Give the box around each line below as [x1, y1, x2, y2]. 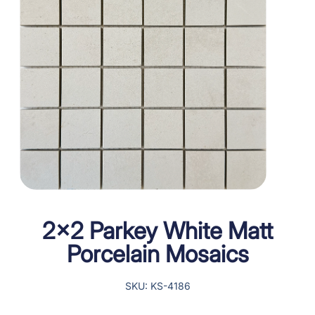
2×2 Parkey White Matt [42, 216, 273, 245]
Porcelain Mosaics [66, 239, 249, 268]
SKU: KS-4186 [124, 279, 191, 292]
